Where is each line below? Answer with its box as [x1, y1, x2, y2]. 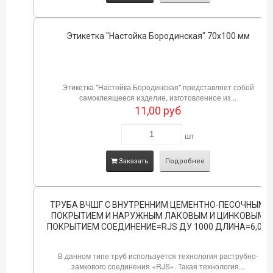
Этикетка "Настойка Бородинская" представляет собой [62, 81, 254, 92]
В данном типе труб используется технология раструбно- [57, 250, 258, 261]
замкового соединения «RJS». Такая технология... [71, 260, 244, 271]
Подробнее [165, 157, 205, 165]
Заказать [116, 157, 149, 165]
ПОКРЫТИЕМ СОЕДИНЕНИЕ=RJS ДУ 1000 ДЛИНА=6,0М [46, 221, 269, 232]
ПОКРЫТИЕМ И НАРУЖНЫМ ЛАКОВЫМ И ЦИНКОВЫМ [51, 210, 265, 221]
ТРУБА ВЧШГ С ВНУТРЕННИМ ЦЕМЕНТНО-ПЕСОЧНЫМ [50, 199, 266, 210]
